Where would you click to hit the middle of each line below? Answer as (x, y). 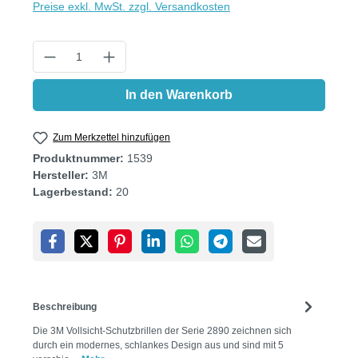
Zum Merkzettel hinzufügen (112, 137)
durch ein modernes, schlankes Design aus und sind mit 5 (158, 346)
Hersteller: (61, 175)
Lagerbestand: (73, 192)
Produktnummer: (80, 159)
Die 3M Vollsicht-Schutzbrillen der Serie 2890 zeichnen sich (162, 331)
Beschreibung (65, 306)
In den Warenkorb (179, 94)
